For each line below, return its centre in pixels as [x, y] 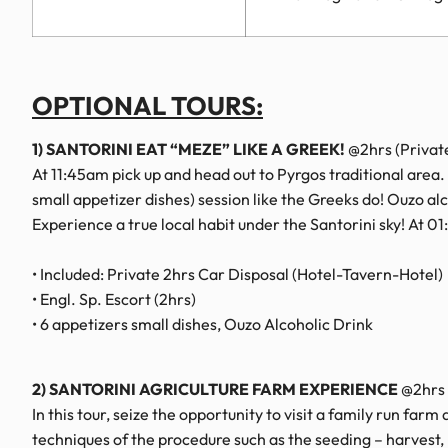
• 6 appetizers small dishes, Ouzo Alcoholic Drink [202, 324]
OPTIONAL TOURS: [147, 106]
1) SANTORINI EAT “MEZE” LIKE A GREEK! [188, 149]
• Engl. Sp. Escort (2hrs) [114, 299]
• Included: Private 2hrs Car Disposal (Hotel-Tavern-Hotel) [237, 274]
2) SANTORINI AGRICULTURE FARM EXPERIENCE [215, 388]
